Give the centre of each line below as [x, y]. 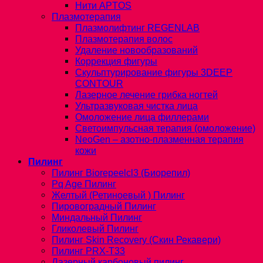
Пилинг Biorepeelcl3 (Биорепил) [121, 172]
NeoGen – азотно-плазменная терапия [159, 139]
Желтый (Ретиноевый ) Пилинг [118, 195]
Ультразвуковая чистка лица [136, 105]
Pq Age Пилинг [84, 183]
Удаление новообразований [136, 50]
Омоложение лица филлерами [142, 117]
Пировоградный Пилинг [104, 206]
